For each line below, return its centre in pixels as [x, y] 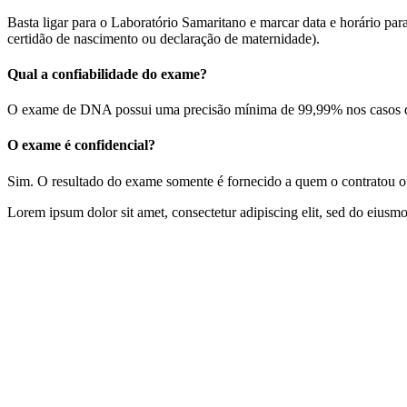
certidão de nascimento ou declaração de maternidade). [164, 38]
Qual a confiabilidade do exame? [107, 74]
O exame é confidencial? [81, 145]
